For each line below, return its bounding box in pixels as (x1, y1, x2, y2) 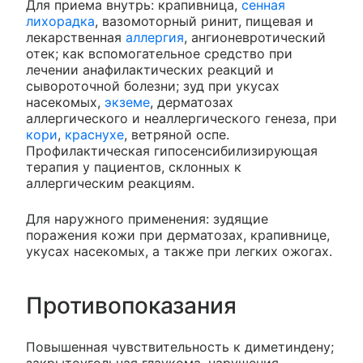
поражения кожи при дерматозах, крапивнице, (26, 227, 330, 244)
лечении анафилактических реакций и (26, 62, 274, 79)
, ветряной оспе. (124, 126, 229, 143)
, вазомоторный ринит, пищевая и (95, 13, 314, 30)
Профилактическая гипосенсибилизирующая (26, 143, 318, 160)
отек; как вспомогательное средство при (26, 45, 293, 62)
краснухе (65, 126, 124, 143)
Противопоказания (26, 292, 237, 320)
